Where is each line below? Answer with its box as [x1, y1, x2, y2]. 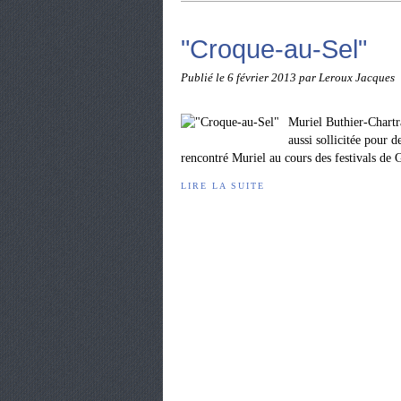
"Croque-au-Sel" [181, 34, 367, 64]
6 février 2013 [227, 72, 299, 84]
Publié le [181, 72, 227, 84]
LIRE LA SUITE [181, 181, 265, 191]
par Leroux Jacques [299, 72, 395, 84]
